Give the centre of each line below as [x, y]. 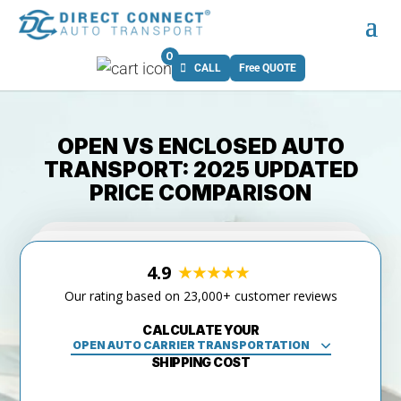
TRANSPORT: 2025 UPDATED [200, 169]
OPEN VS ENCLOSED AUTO [200, 146]
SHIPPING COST [200, 362]
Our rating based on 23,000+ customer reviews [200, 295]
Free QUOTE [267, 68]
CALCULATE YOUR [200, 329]
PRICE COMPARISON [200, 192]
